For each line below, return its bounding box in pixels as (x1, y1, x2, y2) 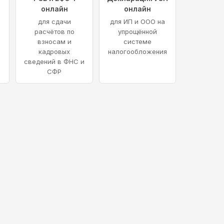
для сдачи (37, 17, 71, 26)
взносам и (37, 37, 71, 46)
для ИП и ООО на (109, 17, 165, 26)
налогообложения (107, 47, 167, 56)
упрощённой (117, 27, 157, 36)
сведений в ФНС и (24, 57, 85, 66)
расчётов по (34, 27, 74, 36)
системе (123, 37, 151, 46)
